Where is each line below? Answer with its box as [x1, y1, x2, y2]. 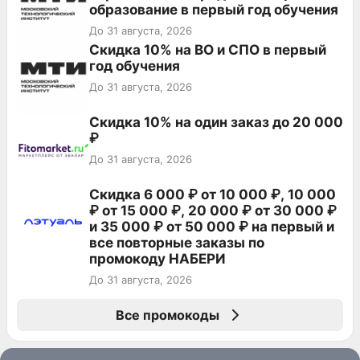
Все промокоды [115, 306, 219, 323]
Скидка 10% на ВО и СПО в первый [89, 41, 326, 58]
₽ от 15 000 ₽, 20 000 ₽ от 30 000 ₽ [89, 202, 337, 219]
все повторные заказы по [89, 234, 264, 251]
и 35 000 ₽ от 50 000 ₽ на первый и [89, 218, 334, 235]
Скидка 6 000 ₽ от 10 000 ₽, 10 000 [89, 186, 336, 202]
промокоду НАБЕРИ [89, 250, 226, 267]
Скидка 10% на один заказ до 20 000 [89, 113, 343, 130]
